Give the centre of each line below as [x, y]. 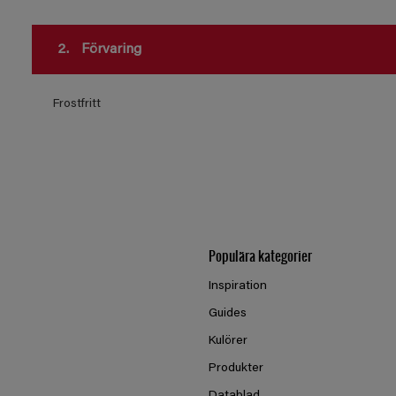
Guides [228, 314]
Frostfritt [76, 104]
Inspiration [238, 286]
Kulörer [228, 341]
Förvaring [109, 49]
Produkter [236, 369]
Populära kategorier [260, 255]
